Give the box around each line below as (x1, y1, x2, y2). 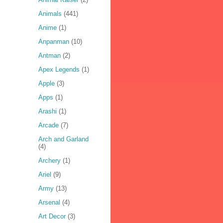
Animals (38, 10, 62, 18)
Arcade (38, 121, 59, 129)
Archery (38, 157, 61, 165)
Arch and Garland (38, 135, 89, 143)
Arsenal (38, 199, 60, 207)
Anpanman (38, 38, 69, 46)
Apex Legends (38, 66, 80, 74)
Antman (38, 52, 61, 60)
